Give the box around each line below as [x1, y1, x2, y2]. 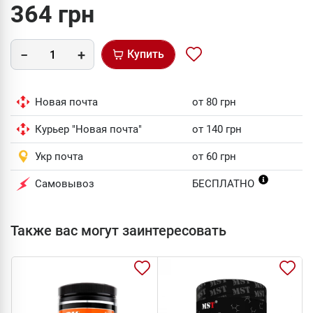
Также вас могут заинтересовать [10, 222, 226, 239]
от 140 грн [192, 123, 242, 136]
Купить [127, 48, 164, 61]
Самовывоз [35, 177, 94, 190]
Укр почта [35, 150, 83, 163]
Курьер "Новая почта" [35, 123, 142, 136]
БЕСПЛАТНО [192, 177, 257, 190]
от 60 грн [192, 150, 236, 163]
